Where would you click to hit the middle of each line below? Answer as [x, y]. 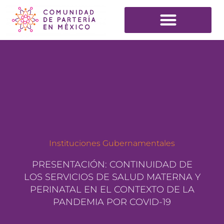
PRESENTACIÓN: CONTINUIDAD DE [112, 164]
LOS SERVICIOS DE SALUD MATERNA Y [112, 177]
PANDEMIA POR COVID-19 [112, 202]
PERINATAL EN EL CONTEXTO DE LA [112, 189]
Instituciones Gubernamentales [112, 143]
